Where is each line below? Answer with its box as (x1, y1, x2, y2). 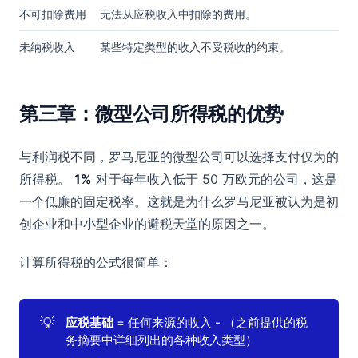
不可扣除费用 (19, 7, 86, 22)
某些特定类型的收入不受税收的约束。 (100, 40, 290, 54)
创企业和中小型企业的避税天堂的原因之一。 (19, 216, 275, 233)
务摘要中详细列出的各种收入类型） (66, 332, 258, 348)
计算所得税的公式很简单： (19, 254, 173, 271)
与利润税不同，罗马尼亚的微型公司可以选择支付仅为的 (19, 149, 339, 165)
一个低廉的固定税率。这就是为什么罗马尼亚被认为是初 (19, 193, 339, 210)
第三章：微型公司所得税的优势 (19, 102, 284, 126)
